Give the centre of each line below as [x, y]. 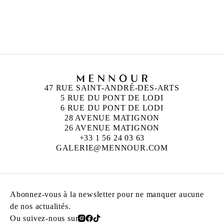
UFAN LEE [101, 15]
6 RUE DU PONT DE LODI [112, 107]
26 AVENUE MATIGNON [112, 127]
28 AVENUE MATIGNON [112, 117]
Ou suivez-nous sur [44, 218]
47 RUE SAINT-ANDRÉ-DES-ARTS [112, 87]
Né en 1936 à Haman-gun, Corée [127, 23]
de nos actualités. [40, 206]
